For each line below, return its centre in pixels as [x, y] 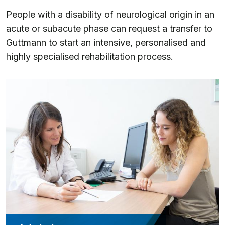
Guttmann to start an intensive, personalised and [106, 42]
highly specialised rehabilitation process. [90, 56]
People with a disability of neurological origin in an [110, 14]
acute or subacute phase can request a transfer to [109, 28]
